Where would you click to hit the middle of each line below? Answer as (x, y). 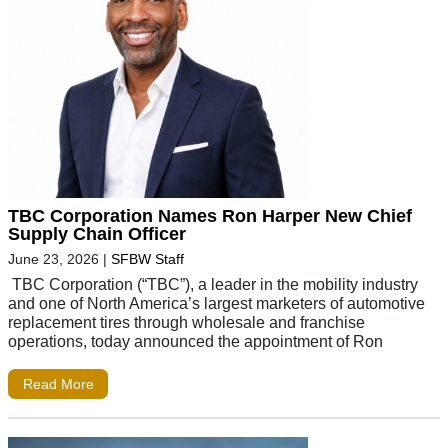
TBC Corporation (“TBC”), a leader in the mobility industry (213, 284)
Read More (58, 384)
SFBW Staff (147, 259)
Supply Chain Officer (97, 234)
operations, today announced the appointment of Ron (195, 341)
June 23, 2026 (53, 259)
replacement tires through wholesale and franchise (186, 322)
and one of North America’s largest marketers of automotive (216, 303)
